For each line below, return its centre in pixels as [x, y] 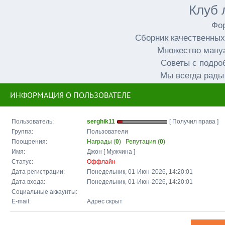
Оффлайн [101, 162]
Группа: [22, 132]
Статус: [22, 162]
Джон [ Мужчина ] [111, 152]
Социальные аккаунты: [44, 192]
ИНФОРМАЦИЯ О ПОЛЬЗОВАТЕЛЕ [71, 95]
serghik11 [101, 122]
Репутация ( [143, 142]
